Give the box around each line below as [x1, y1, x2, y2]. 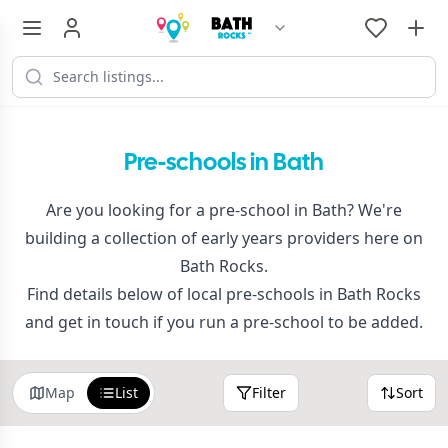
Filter [252, 383, 286, 402]
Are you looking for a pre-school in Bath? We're [46, 199, 402, 221]
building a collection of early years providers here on [25, 227, 423, 249]
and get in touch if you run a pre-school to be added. [25, 311, 423, 333]
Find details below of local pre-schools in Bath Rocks [27, 283, 421, 305]
